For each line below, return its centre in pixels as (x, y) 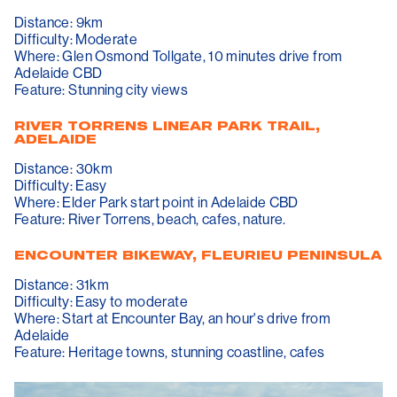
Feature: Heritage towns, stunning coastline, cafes (170, 352)
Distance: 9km (59, 23)
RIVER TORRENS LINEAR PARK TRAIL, (167, 126)
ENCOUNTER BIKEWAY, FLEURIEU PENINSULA (198, 256)
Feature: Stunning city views (101, 90)
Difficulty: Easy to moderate (101, 302)
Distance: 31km (62, 285)
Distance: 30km (65, 169)
